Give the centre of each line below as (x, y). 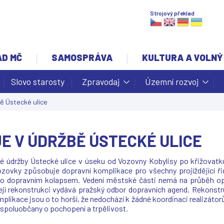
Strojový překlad (172, 13)
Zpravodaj (101, 81)
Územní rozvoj (172, 81)
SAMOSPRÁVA (82, 57)
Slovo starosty (38, 81)
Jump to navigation (112, 7)
